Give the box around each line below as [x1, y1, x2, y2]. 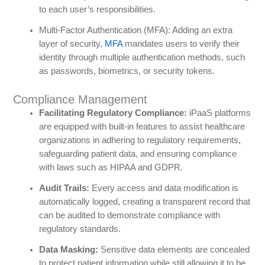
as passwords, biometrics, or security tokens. [38, 66, 215, 76]
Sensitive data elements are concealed [98, 245, 250, 255]
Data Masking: [38, 245, 98, 255]
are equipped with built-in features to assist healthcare [38, 122, 245, 132]
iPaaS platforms [186, 108, 251, 118]
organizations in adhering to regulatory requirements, [38, 135, 241, 146]
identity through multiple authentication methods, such [38, 53, 245, 63]
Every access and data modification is [89, 183, 238, 193]
